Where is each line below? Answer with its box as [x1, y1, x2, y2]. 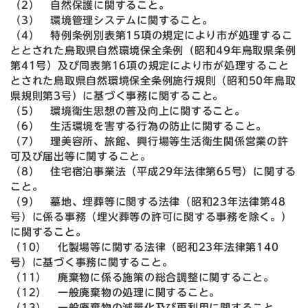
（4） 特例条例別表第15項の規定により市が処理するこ [10, 30, 293, 41]
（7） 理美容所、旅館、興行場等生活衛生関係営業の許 [10, 136, 289, 147]
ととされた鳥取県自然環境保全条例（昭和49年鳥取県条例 [10, 45, 296, 56]
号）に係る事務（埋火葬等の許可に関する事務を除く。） [10, 212, 292, 223]
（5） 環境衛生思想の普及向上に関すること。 [10, 106, 245, 117]
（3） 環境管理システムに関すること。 [10, 15, 213, 26]
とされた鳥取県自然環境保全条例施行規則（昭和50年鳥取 [10, 76, 296, 87]
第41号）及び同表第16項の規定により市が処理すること [10, 60, 289, 71]
